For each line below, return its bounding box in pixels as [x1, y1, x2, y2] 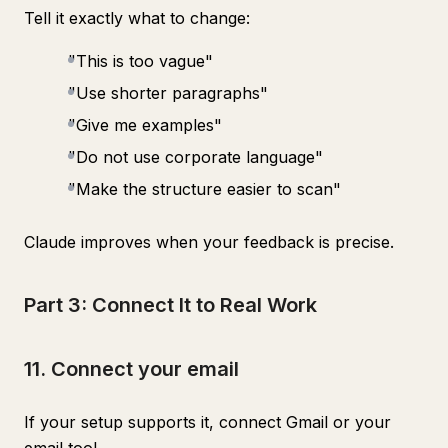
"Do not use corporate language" [68, 147, 323, 167]
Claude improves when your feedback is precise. [24, 232, 394, 252]
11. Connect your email [24, 357, 239, 381]
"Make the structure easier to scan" [68, 179, 341, 199]
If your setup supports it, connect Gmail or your [24, 412, 391, 432]
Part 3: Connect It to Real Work [24, 293, 317, 317]
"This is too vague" [68, 51, 213, 71]
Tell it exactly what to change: [24, 8, 250, 28]
